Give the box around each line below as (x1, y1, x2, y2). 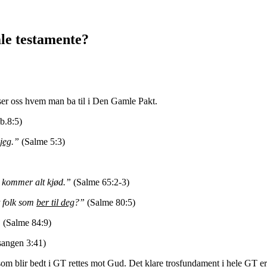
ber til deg (36, 197, 74, 207)
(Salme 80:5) (85, 197, 135, 207)
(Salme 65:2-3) (73, 176, 134, 187)
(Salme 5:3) (19, 136, 65, 147)
